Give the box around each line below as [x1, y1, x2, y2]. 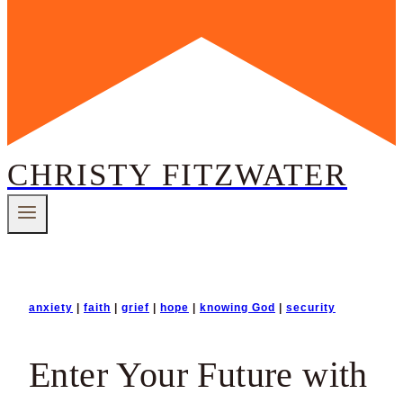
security [286, 301, 336, 315]
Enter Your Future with [29, 354, 368, 396]
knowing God [200, 301, 275, 315]
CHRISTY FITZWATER [7, 157, 347, 193]
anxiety [29, 301, 73, 315]
